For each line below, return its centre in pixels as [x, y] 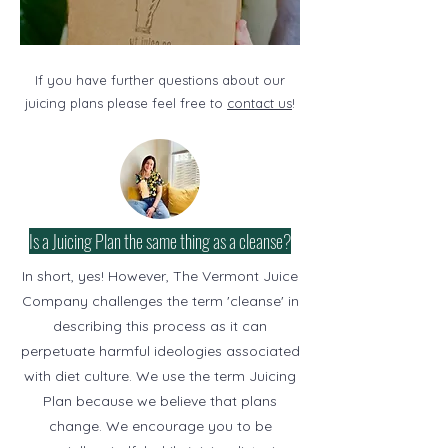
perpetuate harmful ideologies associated [160, 350]
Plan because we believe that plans [160, 400]
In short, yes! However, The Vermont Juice [160, 275]
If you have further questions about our [160, 79]
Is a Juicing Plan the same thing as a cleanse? [160, 240]
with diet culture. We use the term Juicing [160, 375]
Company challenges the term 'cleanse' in [160, 300]
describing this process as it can [160, 325]
